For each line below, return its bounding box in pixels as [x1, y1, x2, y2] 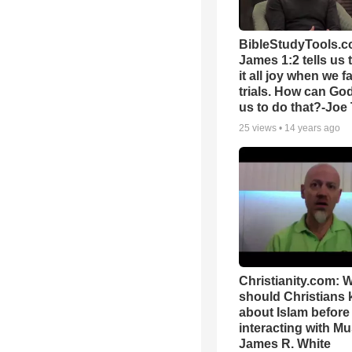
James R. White [239, 336, 331, 350]
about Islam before [239, 305, 350, 319]
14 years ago [284, 123, 340, 134]
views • [250, 123, 284, 134]
